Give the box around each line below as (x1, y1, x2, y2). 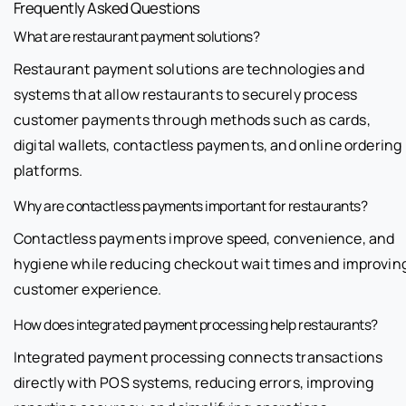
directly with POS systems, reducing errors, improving (14, 372, 374, 392)
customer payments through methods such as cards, (14, 109, 371, 130)
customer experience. (14, 278, 162, 299)
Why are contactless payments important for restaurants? (14, 195, 368, 216)
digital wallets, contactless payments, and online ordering (14, 134, 402, 155)
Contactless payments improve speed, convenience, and (14, 227, 395, 248)
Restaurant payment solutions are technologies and (14, 58, 364, 79)
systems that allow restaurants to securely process (14, 83, 358, 104)
